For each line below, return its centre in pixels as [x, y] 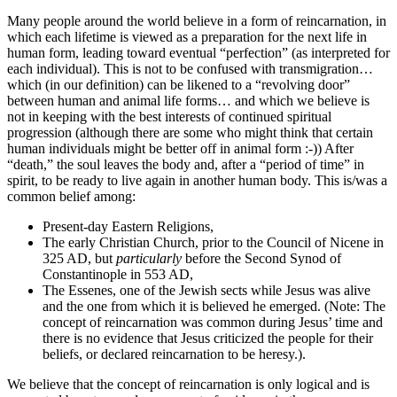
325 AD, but [79, 258]
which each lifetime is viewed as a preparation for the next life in [187, 36]
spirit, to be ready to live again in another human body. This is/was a [197, 180]
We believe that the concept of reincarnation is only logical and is [188, 384]
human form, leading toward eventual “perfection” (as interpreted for [198, 52]
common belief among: [71, 196]
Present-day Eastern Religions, [128, 226]
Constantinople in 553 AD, [118, 274]
